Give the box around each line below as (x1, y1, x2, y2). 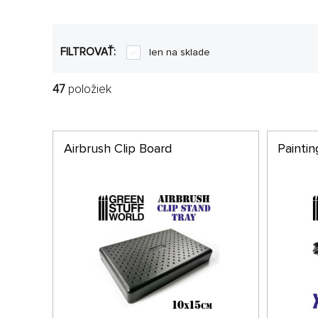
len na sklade (149, 46, 210, 58)
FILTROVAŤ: (60, 45, 119, 58)
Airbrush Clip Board (63, 141, 172, 157)
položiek (65, 82, 111, 97)
